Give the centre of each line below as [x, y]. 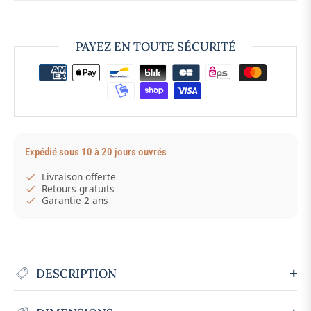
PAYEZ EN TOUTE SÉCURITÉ [155, 47]
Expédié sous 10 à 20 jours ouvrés [96, 152]
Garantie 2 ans [75, 201]
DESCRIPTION [76, 274]
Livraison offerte [79, 177]
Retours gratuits [78, 189]
